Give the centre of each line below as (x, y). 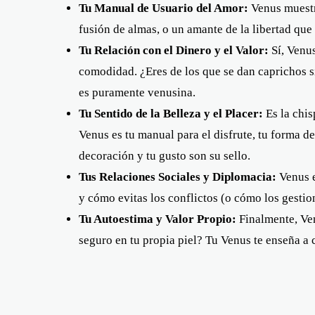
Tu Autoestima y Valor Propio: (157, 219)
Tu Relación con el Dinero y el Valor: (174, 50)
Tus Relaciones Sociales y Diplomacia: (178, 176)
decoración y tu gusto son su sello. (165, 155)
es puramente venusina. (137, 92)
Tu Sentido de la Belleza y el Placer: (171, 113)
